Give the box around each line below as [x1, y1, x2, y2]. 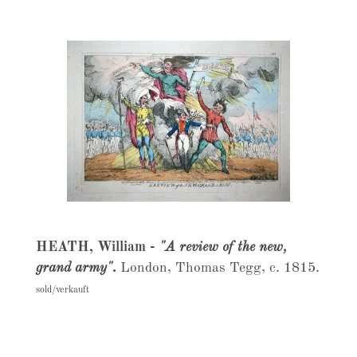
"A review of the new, [159, 241, 287, 254]
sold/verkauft [35, 285, 89, 295]
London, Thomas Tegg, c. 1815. [116, 261, 320, 275]
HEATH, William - [35, 241, 159, 254]
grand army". [35, 261, 116, 275]
